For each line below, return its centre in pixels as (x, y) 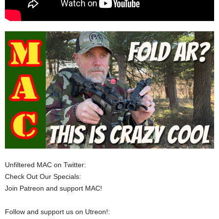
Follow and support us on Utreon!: (57, 212)
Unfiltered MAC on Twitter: (45, 165)
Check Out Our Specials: (43, 177)
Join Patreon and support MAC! (54, 188)
